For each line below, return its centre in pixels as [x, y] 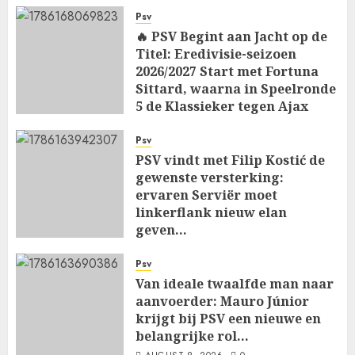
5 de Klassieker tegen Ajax [222, 106]
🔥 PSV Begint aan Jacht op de [231, 36]
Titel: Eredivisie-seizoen [216, 53]
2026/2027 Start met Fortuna [227, 71]
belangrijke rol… [192, 336]
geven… [161, 229]
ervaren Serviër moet [206, 195]
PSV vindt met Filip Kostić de [230, 160]
